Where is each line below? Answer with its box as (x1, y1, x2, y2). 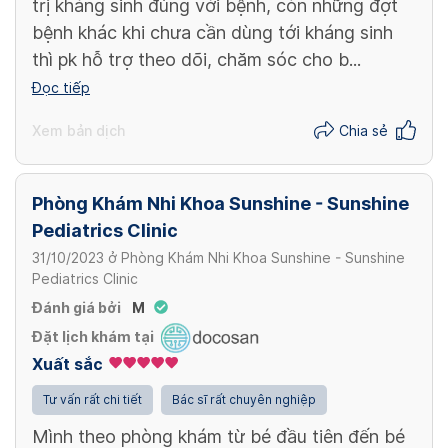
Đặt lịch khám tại (32, 329, 154, 346)
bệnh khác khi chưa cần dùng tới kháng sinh (32, 21, 393, 43)
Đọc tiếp (32, 79, 90, 96)
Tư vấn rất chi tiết (43, 391, 142, 407)
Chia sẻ (339, 123, 388, 140)
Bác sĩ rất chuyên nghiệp (172, 391, 316, 407)
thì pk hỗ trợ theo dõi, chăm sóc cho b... (32, 48, 361, 70)
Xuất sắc (32, 354, 103, 374)
